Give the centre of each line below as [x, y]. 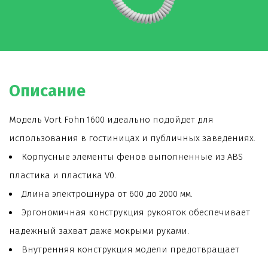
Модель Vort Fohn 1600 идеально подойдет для [111, 120]
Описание [47, 91]
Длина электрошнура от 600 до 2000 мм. [107, 194]
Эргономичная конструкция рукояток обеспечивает [136, 212]
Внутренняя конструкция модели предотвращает [130, 249]
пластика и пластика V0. [63, 175]
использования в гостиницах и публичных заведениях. [132, 138]
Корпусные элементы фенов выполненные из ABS [132, 157]
